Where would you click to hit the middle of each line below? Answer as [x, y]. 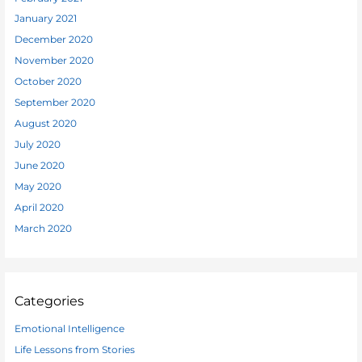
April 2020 [40, 208]
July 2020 [38, 145]
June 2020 [40, 166]
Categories [50, 301]
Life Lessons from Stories [75, 349]
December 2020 [54, 40]
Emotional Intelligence [70, 328]
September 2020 [55, 103]
